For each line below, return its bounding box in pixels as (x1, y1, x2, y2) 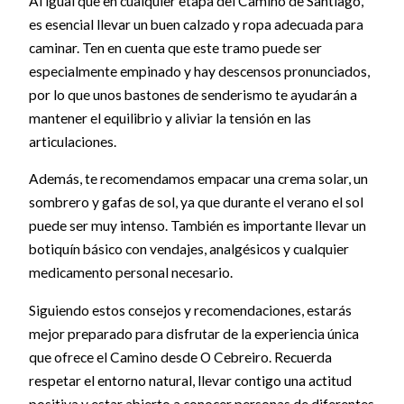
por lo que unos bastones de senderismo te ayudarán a (28, 86, 357, 103)
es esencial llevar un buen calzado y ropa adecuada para (28, 15, 363, 32)
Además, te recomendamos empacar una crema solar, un (28, 170, 368, 188)
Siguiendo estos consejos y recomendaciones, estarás (28, 301, 352, 318)
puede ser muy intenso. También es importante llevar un (28, 217, 366, 234)
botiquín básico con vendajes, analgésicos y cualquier (28, 241, 349, 258)
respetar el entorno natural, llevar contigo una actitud (28, 372, 352, 389)
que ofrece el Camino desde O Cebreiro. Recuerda (28, 348, 332, 365)
